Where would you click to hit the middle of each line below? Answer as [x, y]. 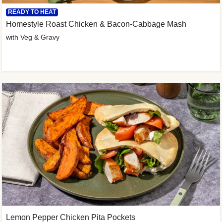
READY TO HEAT [32, 12]
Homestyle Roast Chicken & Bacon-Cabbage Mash [96, 24]
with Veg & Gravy [33, 37]
